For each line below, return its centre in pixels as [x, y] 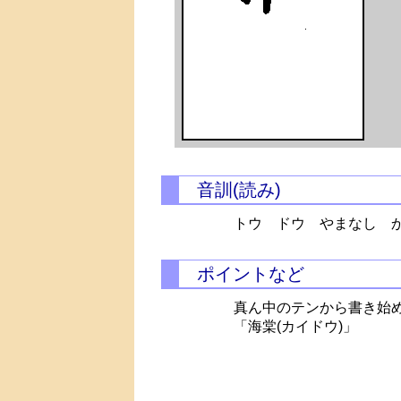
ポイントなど [251, 274]
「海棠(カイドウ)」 [296, 326]
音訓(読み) [239, 190]
